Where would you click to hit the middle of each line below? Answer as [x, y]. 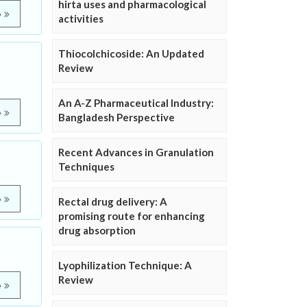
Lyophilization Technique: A [125, 266]
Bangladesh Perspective [116, 118]
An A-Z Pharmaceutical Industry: [136, 103]
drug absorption [97, 231]
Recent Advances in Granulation [136, 152]
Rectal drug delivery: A [113, 202]
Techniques [86, 167]
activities [81, 19]
